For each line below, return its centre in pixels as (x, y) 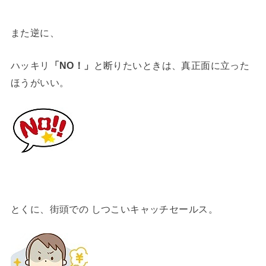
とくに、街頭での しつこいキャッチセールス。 (114, 209)
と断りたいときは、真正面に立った (172, 66)
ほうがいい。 (40, 83)
